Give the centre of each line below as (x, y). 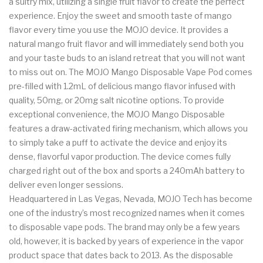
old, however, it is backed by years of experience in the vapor (126, 241)
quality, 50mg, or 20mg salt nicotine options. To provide (117, 100)
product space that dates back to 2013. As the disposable (121, 255)
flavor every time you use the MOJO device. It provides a (119, 29)
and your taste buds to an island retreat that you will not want (127, 58)
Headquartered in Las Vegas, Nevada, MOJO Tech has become (131, 198)
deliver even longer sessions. (66, 184)
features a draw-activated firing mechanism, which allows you (128, 128)
